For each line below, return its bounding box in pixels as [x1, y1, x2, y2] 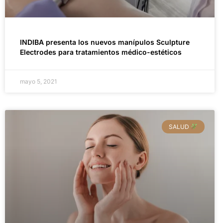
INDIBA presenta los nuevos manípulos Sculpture [20, 38, 190, 47]
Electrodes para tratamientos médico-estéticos [20, 48, 182, 57]
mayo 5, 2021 [20, 78, 57, 86]
